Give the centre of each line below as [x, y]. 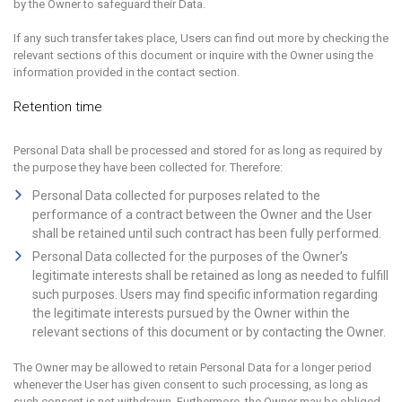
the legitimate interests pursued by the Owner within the [191, 313]
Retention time [58, 107]
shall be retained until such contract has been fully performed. [207, 233]
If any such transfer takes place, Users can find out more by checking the [201, 38]
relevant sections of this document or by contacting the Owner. [209, 332]
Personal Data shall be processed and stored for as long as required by [198, 150]
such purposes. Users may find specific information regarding [205, 294]
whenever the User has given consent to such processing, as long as [191, 385]
